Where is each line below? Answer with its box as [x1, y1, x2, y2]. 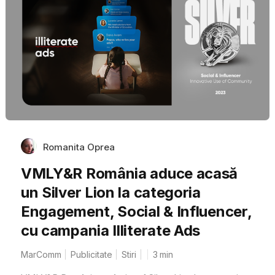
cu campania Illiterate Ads [20, 221, 201, 239]
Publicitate [70, 249, 112, 260]
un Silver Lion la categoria [20, 183, 201, 201]
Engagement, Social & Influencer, [20, 202, 252, 220]
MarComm [20, 249, 61, 260]
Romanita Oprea [42, 141, 115, 153]
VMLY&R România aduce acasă [20, 164, 238, 182]
